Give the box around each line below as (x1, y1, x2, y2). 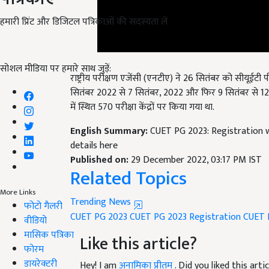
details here (70, 123, 118, 140)
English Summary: (70, 109, 150, 125)
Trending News (70, 180, 133, 196)
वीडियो (24, 212, 47, 229)
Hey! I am (80, 243, 119, 260)
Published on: (70, 138, 131, 154)
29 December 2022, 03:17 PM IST (131, 138, 262, 154)
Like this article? (80, 216, 197, 244)
